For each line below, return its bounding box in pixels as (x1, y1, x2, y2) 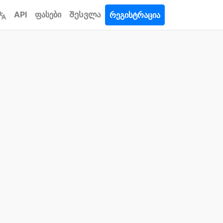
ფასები (35, 9, 61, 19)
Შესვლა (69, 9, 101, 19)
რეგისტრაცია (110, 10, 160, 20)
